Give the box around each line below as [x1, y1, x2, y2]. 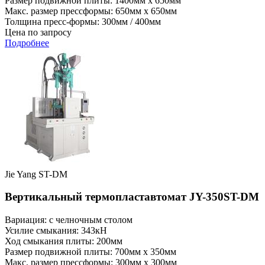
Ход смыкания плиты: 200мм [5, 236, 122, 247]
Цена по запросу [5, 27, 72, 37]
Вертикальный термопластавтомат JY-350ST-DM [5, 190, 259, 203]
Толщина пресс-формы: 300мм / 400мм [5, 16, 161, 27]
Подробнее [5, 37, 49, 48]
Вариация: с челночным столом [5, 215, 132, 225]
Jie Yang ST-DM [5, 169, 67, 179]
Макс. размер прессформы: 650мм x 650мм [5, 5, 177, 16]
